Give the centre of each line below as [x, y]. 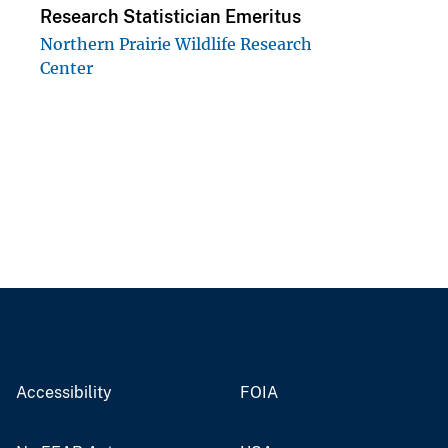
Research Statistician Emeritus [170, 16]
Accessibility [64, 392]
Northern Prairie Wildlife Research [176, 43]
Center [66, 67]
